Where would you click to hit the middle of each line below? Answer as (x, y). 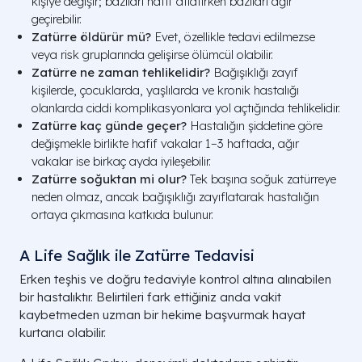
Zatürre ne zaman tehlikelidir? (121, 72)
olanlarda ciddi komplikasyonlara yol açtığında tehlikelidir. (186, 108)
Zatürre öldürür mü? (91, 37)
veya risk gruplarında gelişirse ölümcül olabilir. (152, 55)
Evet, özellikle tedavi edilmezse (233, 37)
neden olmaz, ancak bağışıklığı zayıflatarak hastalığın (175, 197)
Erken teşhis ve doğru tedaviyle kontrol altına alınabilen (175, 279)
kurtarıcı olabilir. (63, 333)
